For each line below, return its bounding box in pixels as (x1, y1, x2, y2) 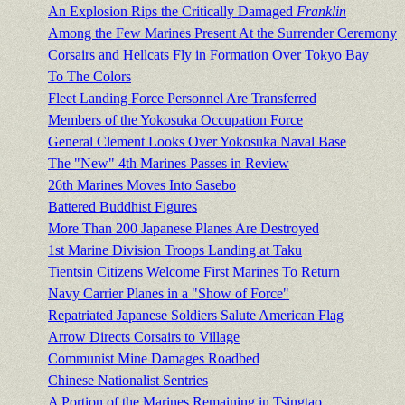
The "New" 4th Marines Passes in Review (48, 155, 289, 172)
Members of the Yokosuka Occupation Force (48, 112, 303, 128)
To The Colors (48, 69, 131, 85)
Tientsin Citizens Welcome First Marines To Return (48, 264, 340, 280)
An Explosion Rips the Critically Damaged (48, 4, 297, 20)
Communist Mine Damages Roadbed (48, 351, 259, 367)
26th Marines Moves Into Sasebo (48, 177, 236, 193)
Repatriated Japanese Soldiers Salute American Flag (48, 307, 344, 324)
